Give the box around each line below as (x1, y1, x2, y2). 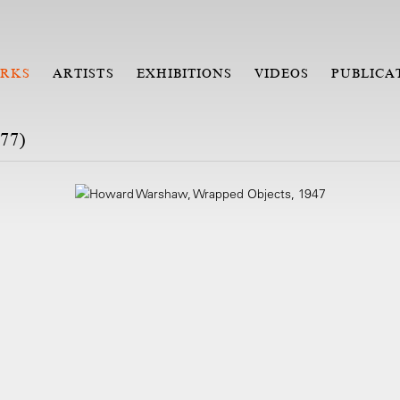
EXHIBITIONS (136, 66, 233, 80)
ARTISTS (53, 66, 114, 80)
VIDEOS (254, 66, 310, 80)
